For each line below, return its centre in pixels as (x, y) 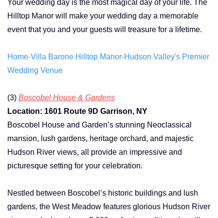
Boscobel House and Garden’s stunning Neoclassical (100, 125)
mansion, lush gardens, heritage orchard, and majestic (100, 138)
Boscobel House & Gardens (67, 97)
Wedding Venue (35, 70)
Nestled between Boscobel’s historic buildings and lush (103, 193)
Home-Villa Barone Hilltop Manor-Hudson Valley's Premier (108, 56)
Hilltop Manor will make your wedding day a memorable (103, 16)
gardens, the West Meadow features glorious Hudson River (109, 206)
